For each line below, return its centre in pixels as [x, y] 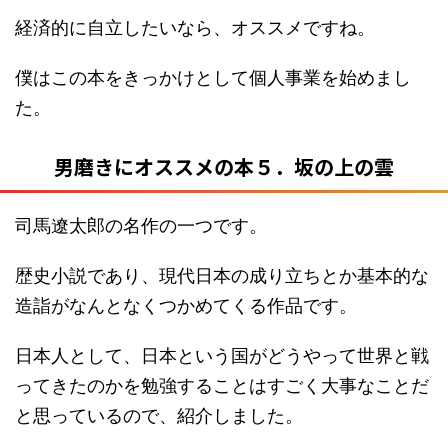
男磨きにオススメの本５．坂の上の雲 [224, 166]
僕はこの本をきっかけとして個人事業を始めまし [213, 77]
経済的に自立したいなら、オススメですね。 [195, 27]
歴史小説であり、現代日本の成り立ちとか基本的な [222, 275]
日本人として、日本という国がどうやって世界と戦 [222, 355]
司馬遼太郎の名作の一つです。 [141, 225]
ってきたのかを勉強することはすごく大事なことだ [222, 385]
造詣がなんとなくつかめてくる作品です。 [186, 305]
